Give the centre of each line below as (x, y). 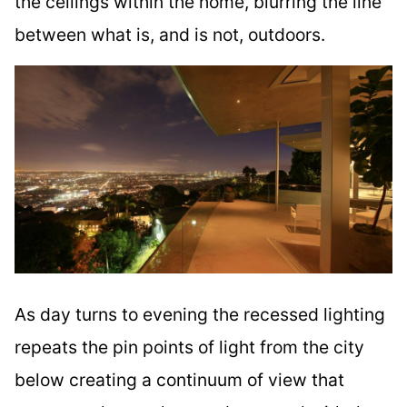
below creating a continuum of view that (179, 379)
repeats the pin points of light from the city (189, 347)
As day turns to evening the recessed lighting (200, 314)
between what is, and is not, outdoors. (170, 34)
